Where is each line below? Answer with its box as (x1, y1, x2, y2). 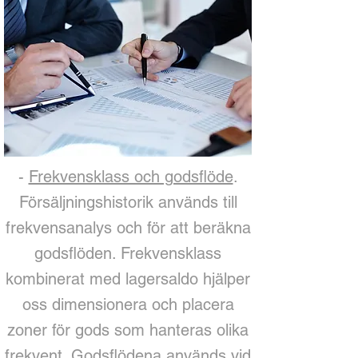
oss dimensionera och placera (22, 295, 234, 314)
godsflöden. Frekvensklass (34, 244, 221, 263)
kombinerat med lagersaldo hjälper (6, 269, 250, 288)
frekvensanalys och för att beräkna (5, 218, 251, 237)
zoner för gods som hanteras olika (7, 320, 249, 340)
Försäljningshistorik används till (18, 193, 237, 212)
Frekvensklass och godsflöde (28, 167, 233, 186)
